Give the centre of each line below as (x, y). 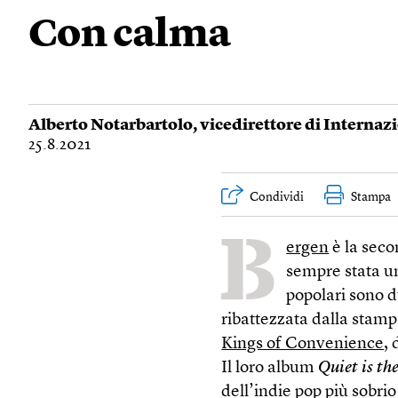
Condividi (277, 197)
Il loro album (270, 368)
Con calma (130, 36)
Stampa (371, 197)
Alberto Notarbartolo (111, 125)
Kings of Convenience (303, 344)
